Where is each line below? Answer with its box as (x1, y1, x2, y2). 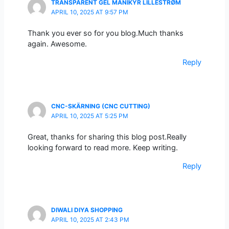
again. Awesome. (27, 39, 87, 49)
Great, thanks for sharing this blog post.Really (27, 132, 187, 142)
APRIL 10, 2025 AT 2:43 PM (51, 216, 129, 223)
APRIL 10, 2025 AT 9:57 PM (51, 8, 128, 16)
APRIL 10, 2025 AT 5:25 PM (51, 112, 128, 120)
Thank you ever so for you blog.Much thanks (27, 29, 184, 38)
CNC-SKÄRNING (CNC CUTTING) (51, 102, 150, 110)
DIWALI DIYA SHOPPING (51, 206, 123, 214)
